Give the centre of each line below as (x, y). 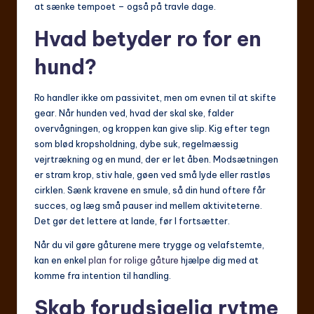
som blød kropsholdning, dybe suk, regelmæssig (136, 144)
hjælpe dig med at (219, 260)
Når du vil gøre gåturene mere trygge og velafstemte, (149, 245)
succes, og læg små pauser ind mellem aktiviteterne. (148, 206)
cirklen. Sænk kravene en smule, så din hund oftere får (150, 190)
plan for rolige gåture (134, 260)
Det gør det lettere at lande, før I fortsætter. (132, 221)
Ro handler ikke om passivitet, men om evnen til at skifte (155, 98)
